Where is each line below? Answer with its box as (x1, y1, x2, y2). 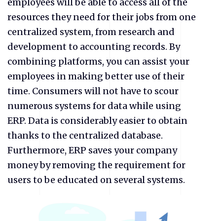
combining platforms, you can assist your (7, 55, 189, 67)
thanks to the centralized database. (7, 129, 163, 141)
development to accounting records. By (7, 40, 180, 52)
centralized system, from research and (7, 26, 175, 37)
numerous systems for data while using (7, 100, 181, 111)
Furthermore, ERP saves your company (7, 144, 177, 156)
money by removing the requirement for (7, 159, 185, 171)
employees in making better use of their (7, 70, 184, 82)
